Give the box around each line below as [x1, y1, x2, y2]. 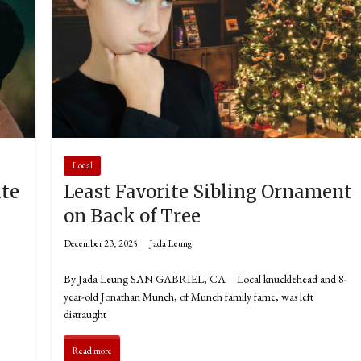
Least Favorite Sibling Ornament [64, 180, 353, 204]
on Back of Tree [64, 205, 201, 228]
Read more [72, 344, 113, 358]
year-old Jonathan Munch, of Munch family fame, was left [64, 289, 314, 305]
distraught [64, 307, 107, 322]
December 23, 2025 [64, 237, 139, 251]
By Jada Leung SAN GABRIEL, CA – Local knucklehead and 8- [64, 272, 348, 287]
